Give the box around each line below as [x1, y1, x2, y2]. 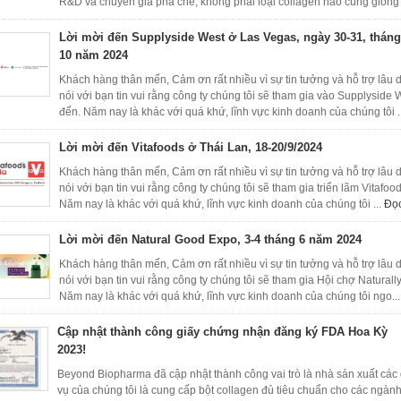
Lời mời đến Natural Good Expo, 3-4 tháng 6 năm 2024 [59, 233, 362, 246]
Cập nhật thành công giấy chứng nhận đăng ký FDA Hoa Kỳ [57, 325, 388, 338]
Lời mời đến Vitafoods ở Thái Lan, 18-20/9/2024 [59, 141, 322, 154]
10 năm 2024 [59, 48, 128, 62]
